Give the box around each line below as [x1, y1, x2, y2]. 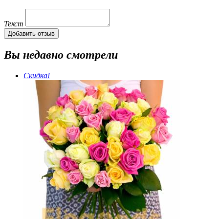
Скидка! [23, 71, 50, 80]
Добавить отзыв [8, 30, 55, 38]
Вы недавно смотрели [4, 48, 118, 62]
